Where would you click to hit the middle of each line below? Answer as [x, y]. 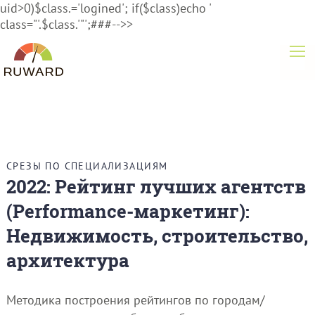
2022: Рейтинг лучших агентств [156, 186]
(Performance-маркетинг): [128, 211]
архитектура [67, 260]
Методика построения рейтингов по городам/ [135, 300]
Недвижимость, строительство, [157, 236]
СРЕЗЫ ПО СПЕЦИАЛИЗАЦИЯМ [87, 166]
